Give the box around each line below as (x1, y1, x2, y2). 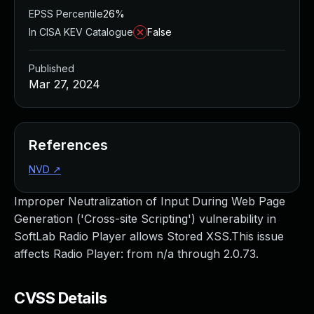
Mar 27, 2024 (29, 77, 100, 91)
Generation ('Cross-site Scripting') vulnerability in (14, 212, 276, 226)
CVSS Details (14, 289, 107, 307)
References (29, 137, 108, 153)
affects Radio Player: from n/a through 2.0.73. (14, 247, 259, 261)
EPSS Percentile (29, 8, 103, 20)
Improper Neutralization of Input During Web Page (14, 194, 285, 208)
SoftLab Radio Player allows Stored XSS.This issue (14, 229, 284, 243)
